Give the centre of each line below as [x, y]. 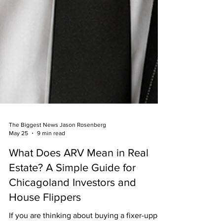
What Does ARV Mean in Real [79, 185]
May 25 [18, 166]
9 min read [51, 166]
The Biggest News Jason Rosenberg [57, 157]
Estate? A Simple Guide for [72, 200]
